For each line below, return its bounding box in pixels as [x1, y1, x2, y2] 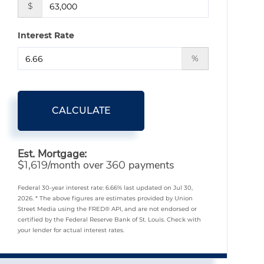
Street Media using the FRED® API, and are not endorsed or [18, 205, 197, 213]
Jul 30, [173, 184, 193, 192]
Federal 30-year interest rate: [18, 184, 106, 192]
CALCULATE [51, 105, 111, 116]
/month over [48, 158, 107, 172]
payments [126, 158, 175, 172]
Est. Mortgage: [18, 147, 87, 161]
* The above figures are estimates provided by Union [35, 194, 193, 202]
